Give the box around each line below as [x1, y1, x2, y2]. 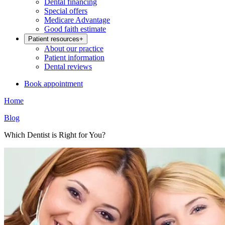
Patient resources [28, 35, 79, 43]
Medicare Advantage [44, 16, 110, 24]
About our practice [44, 44, 103, 53]
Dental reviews [44, 62, 92, 71]
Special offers [44, 7, 87, 15]
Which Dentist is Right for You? [4, 131, 105, 139]
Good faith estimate [44, 25, 106, 33]
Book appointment [24, 79, 83, 88]
